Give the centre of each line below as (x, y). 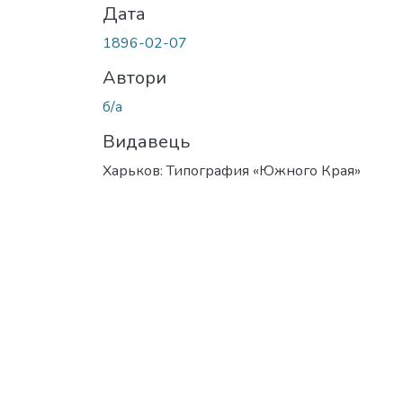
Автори (134, 77)
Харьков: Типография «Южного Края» (232, 170)
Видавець (146, 141)
